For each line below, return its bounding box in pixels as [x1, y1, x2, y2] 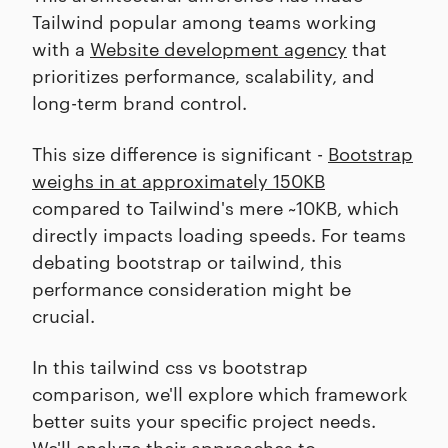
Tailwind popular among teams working [32, 8, 377, 33]
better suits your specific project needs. [32, 407, 376, 432]
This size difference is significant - [32, 140, 328, 165]
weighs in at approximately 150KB [32, 167, 325, 192]
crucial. [32, 302, 95, 327]
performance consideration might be [32, 275, 351, 300]
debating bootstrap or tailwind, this [32, 248, 342, 273]
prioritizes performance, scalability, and [32, 62, 375, 87]
